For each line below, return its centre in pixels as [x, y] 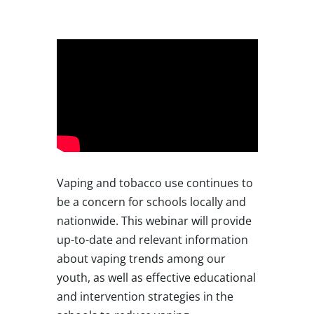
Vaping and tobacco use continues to [155, 183]
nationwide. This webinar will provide [154, 220]
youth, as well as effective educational [156, 277]
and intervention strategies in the [145, 296]
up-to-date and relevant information [152, 239]
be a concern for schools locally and [151, 202]
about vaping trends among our [141, 258]
